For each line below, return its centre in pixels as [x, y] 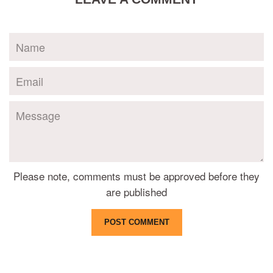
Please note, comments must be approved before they [136, 175]
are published [136, 191]
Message [30, 108]
